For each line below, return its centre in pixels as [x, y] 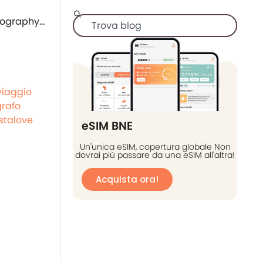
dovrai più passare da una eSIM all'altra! [155, 155]
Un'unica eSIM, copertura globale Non [155, 147]
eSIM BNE [107, 126]
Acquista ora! [127, 180]
